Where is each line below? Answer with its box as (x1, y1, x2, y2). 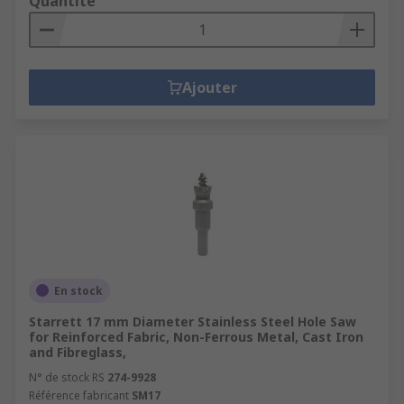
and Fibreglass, (29, 343, 126, 361)
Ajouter (181, 77, 237, 97)
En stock (54, 282, 103, 298)
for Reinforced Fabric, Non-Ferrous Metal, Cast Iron (29, 327, 363, 345)
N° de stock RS (29, 369, 105, 385)
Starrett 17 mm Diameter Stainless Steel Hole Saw (29, 312, 356, 330)
